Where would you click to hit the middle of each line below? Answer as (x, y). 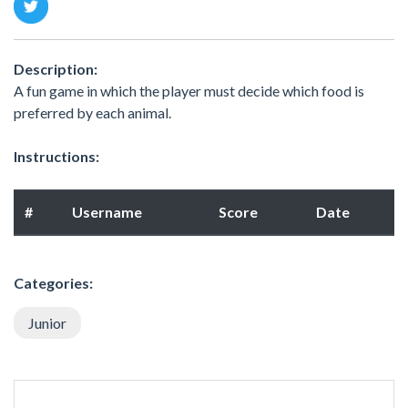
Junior (47, 322)
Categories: (53, 282)
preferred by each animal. (92, 112)
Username (107, 211)
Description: (56, 68)
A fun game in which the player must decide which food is (189, 90)
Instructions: (56, 156)
